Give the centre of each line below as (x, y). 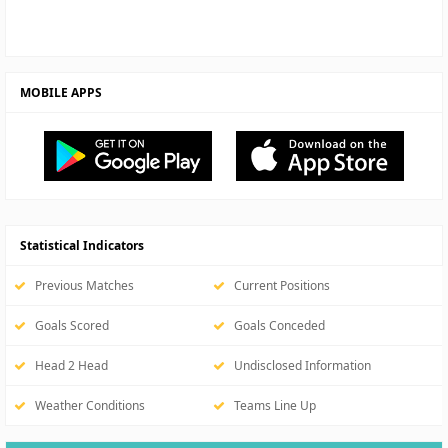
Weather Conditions (85, 405)
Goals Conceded (275, 325)
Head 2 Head (67, 365)
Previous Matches (80, 285)
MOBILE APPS (58, 92)
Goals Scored (67, 325)
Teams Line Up (270, 405)
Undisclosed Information (298, 365)
